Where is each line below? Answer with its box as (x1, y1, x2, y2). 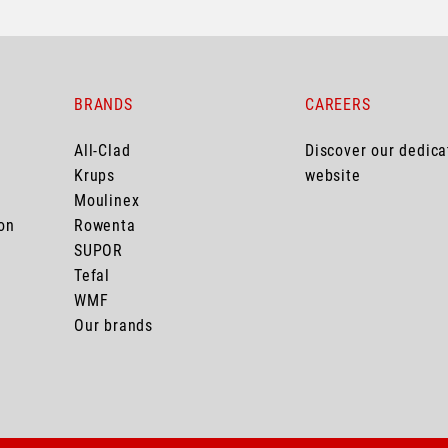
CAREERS (305, 95, 371, 115)
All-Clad (74, 141, 131, 161)
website (305, 166, 361, 186)
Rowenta (74, 216, 136, 236)
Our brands (74, 316, 153, 336)
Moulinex (74, 191, 140, 211)
